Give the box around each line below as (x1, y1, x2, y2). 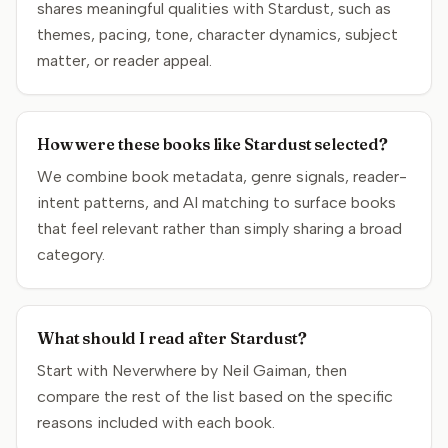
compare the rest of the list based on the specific (37, 387, 393, 406)
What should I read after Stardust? (37, 328, 307, 348)
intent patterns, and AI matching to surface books (37, 193, 396, 212)
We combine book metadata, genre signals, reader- (37, 167, 407, 186)
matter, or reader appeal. (37, 51, 212, 70)
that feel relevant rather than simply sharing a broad (37, 219, 402, 238)
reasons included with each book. (37, 413, 275, 432)
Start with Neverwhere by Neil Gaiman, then (37, 361, 347, 380)
